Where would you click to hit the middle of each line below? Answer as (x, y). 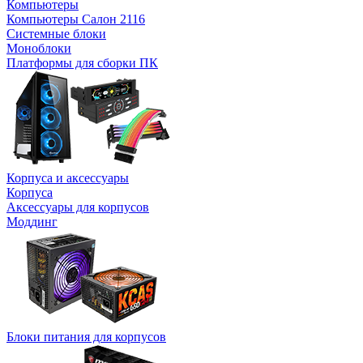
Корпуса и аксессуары (68, 177)
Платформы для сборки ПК (82, 62)
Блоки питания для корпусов (86, 336)
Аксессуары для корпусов (78, 207)
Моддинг (32, 221)
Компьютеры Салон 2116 (76, 19)
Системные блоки (56, 33)
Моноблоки (39, 48)
